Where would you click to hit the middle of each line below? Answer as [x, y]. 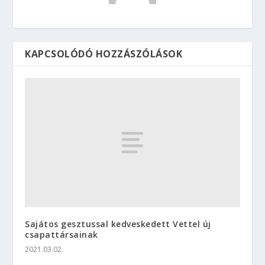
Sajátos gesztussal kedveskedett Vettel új [118, 224]
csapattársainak [62, 234]
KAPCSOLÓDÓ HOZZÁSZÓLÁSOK [104, 54]
